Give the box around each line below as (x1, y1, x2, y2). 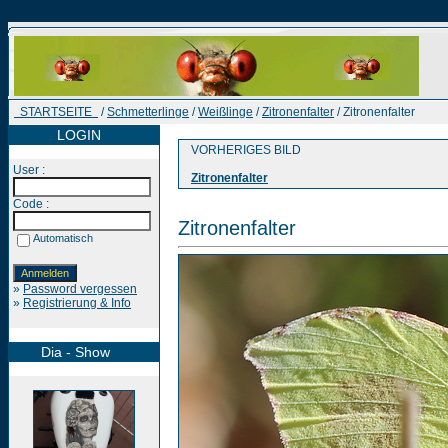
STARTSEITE (14, 105, 98, 119)
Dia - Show (13, 344, 110, 360)
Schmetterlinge (107, 105, 189, 119)
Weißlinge (198, 105, 253, 119)
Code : (13, 197, 49, 211)
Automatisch (33, 232, 93, 244)
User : (13, 163, 45, 177)
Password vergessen (23, 282, 137, 296)
